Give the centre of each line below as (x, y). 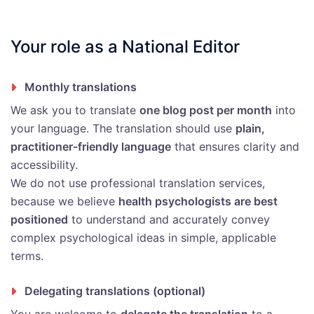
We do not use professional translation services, (138, 183)
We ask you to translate (75, 110)
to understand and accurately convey (169, 220)
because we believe (64, 202)
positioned (39, 220)
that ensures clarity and (235, 147)
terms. (27, 256)
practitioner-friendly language (91, 147)
